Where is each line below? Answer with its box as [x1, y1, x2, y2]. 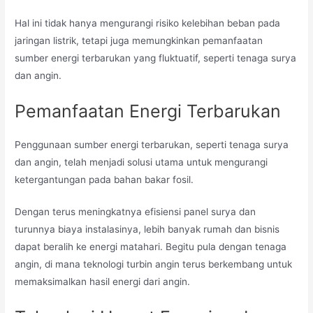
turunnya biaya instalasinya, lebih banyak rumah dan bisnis [15, 224, 280, 235]
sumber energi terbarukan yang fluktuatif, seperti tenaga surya [15, 52, 297, 64]
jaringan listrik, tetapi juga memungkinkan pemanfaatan [15, 34, 263, 46]
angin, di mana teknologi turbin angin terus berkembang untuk [15, 259, 293, 270]
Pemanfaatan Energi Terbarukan [15, 100, 282, 122]
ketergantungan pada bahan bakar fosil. [15, 173, 194, 185]
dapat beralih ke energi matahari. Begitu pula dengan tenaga [15, 241, 287, 253]
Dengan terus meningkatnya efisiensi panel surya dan [15, 206, 256, 218]
